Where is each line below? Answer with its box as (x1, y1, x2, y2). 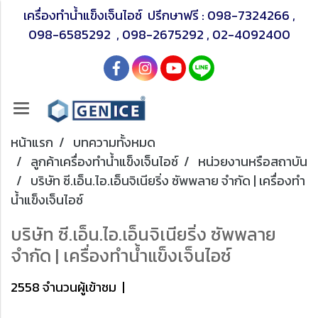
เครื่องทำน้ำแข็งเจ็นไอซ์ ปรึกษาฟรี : (23, 6, 207, 25)
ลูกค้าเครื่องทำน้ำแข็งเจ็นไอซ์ (31, 152, 178, 171)
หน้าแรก (11, 133, 53, 152)
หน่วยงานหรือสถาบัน (198, 152, 307, 171)
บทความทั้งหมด (73, 133, 155, 152)
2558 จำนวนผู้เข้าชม (11, 278, 116, 297)
